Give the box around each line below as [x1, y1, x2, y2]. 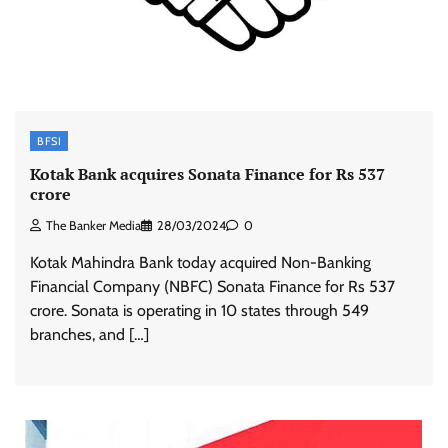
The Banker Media [46, 218, 141, 234]
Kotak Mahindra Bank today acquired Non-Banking [30, 253, 371, 273]
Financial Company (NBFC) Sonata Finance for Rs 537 [30, 277, 395, 297]
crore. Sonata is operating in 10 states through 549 [30, 301, 369, 321]
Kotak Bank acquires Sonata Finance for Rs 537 [30, 163, 385, 186]
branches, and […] [30, 325, 149, 345]
